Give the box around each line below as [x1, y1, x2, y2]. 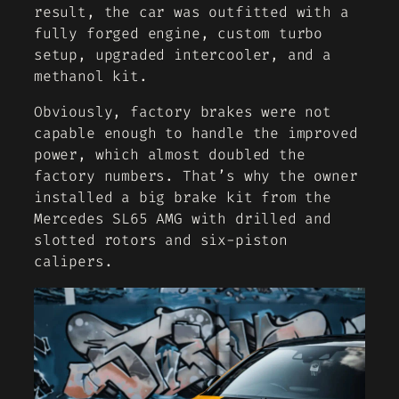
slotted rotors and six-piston [34, 231, 288, 250]
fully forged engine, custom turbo [34, 24, 323, 44]
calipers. [34, 252, 113, 272]
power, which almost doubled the [34, 145, 305, 165]
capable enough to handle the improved [34, 124, 358, 143]
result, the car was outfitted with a [34, 3, 349, 22]
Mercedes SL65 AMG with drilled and [34, 209, 331, 229]
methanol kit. [34, 67, 148, 86]
